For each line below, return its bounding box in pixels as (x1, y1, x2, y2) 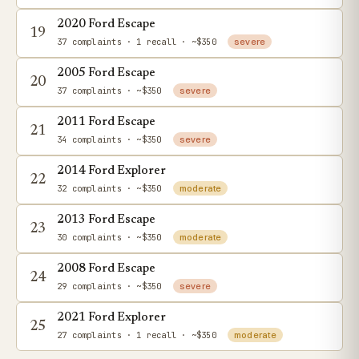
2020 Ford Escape (57, 18, 155, 30)
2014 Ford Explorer (57, 165, 166, 177)
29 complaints (57, 280, 122, 292)
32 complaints (57, 183, 122, 194)
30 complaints (57, 232, 122, 243)
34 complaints (57, 134, 122, 145)
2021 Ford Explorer (57, 312, 166, 324)
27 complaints (57, 329, 122, 341)
